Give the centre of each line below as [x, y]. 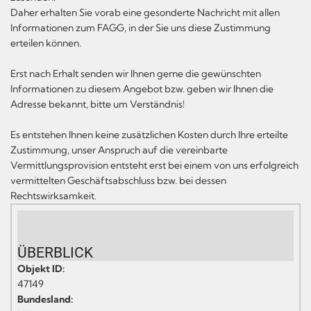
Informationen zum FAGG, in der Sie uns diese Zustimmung [141, 27]
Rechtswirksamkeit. [53, 195]
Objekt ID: [41, 268]
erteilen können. [46, 43]
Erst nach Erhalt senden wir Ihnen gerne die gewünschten [136, 73]
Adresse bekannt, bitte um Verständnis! [98, 104]
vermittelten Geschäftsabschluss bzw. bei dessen [118, 180]
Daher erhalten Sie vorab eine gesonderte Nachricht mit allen [145, 12]
